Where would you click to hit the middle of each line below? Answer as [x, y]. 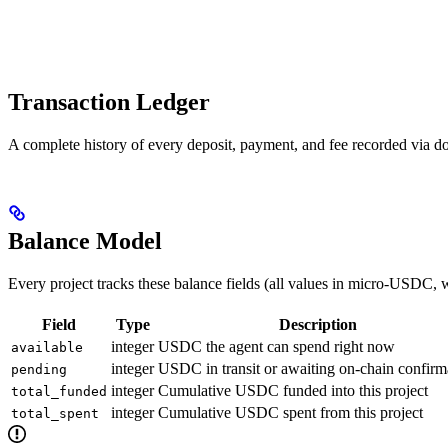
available [47, 347]
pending [39, 369]
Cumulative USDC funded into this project [293, 390]
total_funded [59, 391]
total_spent [55, 413]
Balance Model [85, 240]
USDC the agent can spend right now [276, 346]
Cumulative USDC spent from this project [290, 412]
